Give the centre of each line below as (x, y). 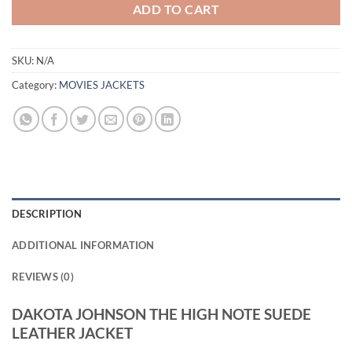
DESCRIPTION (47, 213)
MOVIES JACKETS (102, 84)
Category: (35, 84)
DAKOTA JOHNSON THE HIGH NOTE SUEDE (161, 313)
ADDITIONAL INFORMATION (83, 245)
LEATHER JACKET (72, 332)
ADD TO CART (176, 9)
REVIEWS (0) (43, 276)
